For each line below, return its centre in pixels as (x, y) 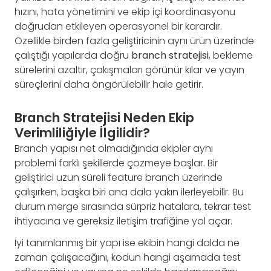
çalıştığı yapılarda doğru (73, 55)
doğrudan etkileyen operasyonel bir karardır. (118, 26)
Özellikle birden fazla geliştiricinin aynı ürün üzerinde (134, 41)
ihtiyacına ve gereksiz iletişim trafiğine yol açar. (123, 221)
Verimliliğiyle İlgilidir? (82, 133)
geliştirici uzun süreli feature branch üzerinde (119, 178)
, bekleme (231, 55)
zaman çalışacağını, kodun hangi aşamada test (128, 258)
